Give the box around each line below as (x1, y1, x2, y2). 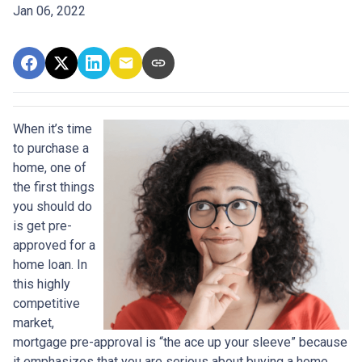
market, (13, 314, 54, 330)
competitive (13, 295, 80, 311)
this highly (13, 276, 70, 292)
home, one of (13, 159, 86, 175)
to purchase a (13, 140, 89, 156)
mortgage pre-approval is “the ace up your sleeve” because (13, 334, 347, 350)
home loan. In (13, 256, 87, 272)
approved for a (13, 237, 95, 253)
